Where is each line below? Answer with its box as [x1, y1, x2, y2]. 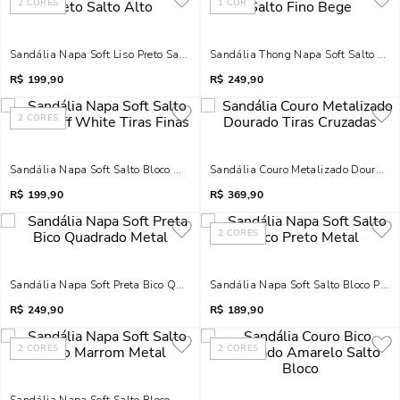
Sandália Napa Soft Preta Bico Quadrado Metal [10, 278, 251, 292]
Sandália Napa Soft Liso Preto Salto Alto [10, 47, 218, 62]
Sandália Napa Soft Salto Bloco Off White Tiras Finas [10, 162, 287, 177]
